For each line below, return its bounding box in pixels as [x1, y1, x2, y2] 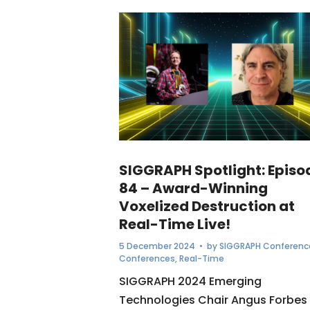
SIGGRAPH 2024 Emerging [119, 273, 262, 290]
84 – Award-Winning [119, 179, 268, 199]
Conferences [119, 253, 175, 265]
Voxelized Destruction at [119, 197, 295, 217]
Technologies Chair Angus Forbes [119, 292, 307, 309]
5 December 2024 [119, 240, 195, 253]
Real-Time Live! [119, 215, 230, 235]
